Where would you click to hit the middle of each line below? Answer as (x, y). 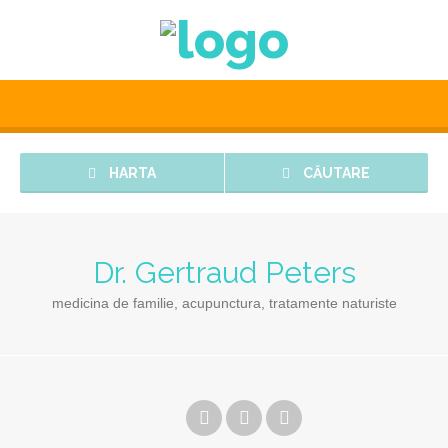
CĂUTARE (335, 173)
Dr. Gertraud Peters (224, 272)
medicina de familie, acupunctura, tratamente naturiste (224, 303)
